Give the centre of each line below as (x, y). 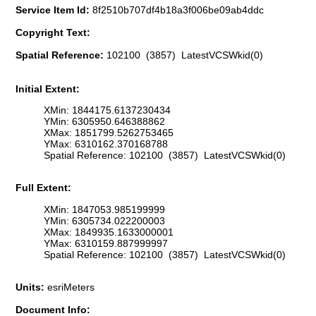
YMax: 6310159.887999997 (106, 243)
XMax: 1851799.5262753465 (109, 133)
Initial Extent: (48, 89)
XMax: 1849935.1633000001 (109, 232)
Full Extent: (43, 188)
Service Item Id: (54, 10)
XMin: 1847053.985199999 (104, 209)
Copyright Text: (53, 32)
